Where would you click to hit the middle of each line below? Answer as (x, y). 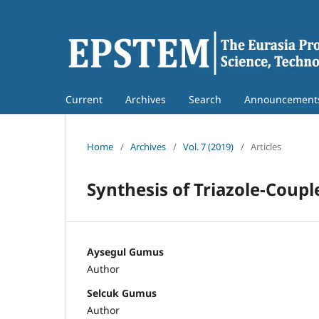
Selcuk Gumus (122, 293)
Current (84, 99)
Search (205, 99)
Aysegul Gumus (125, 251)
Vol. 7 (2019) (208, 146)
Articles (266, 146)
